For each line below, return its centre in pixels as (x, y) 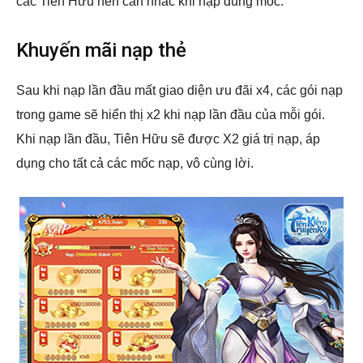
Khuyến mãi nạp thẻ (101, 50)
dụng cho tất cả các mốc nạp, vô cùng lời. (135, 163)
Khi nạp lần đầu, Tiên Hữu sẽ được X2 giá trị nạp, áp (168, 139)
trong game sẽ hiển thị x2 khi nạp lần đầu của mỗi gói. (171, 115)
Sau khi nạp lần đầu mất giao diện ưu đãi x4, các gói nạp (179, 90)
